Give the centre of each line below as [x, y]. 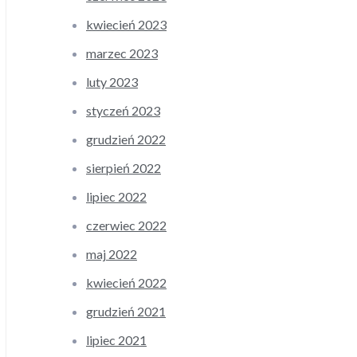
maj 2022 [112, 254]
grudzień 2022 [126, 139]
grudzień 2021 [126, 312]
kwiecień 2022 [126, 283]
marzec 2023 [122, 53]
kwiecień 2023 [126, 25]
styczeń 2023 [123, 111]
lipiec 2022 [116, 197]
